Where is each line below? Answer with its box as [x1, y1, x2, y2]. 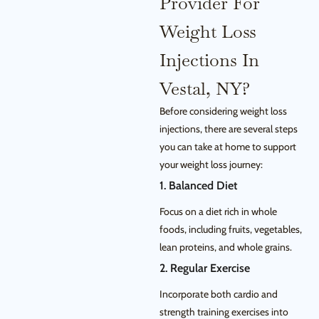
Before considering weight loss [159, 105, 287, 118]
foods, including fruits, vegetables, [159, 223, 302, 236]
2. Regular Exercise [159, 261, 250, 276]
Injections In [159, 48, 259, 72]
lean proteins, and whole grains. [159, 241, 292, 254]
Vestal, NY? [159, 77, 250, 100]
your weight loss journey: [159, 158, 263, 172]
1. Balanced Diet [159, 179, 237, 193]
